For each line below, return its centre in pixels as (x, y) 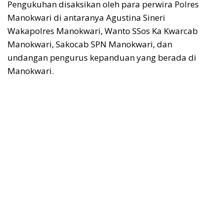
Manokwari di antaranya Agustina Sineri (86, 17)
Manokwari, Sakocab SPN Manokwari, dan (90, 44)
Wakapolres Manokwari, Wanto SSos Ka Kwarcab (103, 31)
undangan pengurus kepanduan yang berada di (102, 57)
